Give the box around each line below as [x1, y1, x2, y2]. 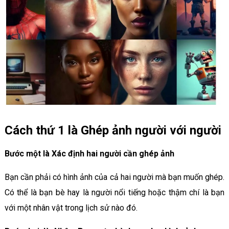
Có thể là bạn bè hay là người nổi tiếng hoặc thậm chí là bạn [4, 188, 225, 198]
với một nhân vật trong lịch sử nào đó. [4, 203, 138, 213]
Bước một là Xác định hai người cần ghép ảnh [4, 149, 174, 159]
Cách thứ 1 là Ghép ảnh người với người [4, 123, 221, 138]
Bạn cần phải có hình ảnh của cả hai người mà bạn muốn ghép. [4, 172, 225, 182]
